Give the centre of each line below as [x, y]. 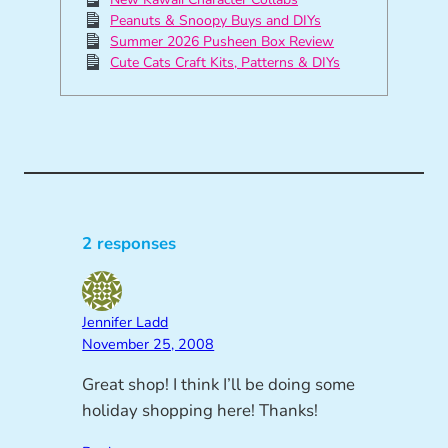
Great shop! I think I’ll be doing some [219, 384]
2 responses [129, 244]
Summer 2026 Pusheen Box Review [222, 41]
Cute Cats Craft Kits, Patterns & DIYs [225, 62]
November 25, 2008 [148, 344]
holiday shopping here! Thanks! [200, 410]
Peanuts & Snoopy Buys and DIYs [216, 20]
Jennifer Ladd [125, 322]
